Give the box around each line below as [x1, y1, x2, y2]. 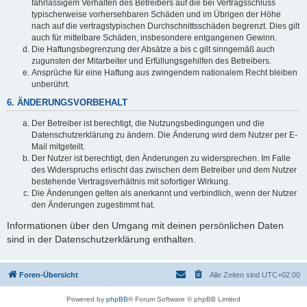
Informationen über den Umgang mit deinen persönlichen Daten [7, 219, 284, 231]
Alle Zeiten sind [210, 271, 262, 280]
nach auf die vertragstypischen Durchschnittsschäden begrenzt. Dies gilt [32, 21, 299, 31]
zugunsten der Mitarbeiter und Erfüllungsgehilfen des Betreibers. [32, 56, 271, 66]
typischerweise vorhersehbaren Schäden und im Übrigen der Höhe [32, 9, 281, 19]
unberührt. [32, 79, 70, 89]
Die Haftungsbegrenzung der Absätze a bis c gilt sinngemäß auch [32, 44, 275, 54]
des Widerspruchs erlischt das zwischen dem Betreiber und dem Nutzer [32, 164, 297, 175]
